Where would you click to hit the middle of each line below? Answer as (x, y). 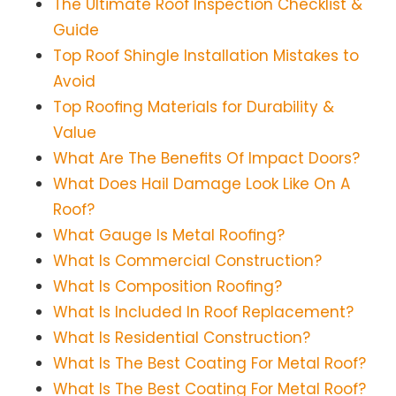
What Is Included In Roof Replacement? (203, 312)
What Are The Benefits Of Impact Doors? (206, 159)
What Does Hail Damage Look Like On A (202, 184)
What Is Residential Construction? (182, 338)
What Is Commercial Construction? (187, 261)
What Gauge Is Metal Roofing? (169, 236)
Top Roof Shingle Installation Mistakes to (206, 56)
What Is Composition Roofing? (168, 287)
